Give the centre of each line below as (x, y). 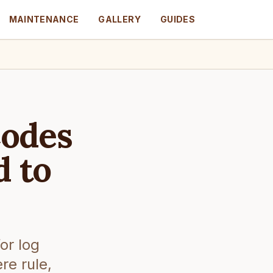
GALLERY (119, 19)
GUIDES (177, 19)
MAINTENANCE (44, 19)
